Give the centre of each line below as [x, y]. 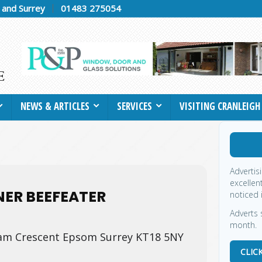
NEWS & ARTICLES [55, 106]
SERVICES [135, 106]
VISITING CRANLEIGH [220, 106]
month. [243, 225]
